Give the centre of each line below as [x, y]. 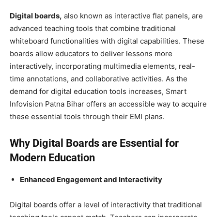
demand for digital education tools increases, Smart [98, 91]
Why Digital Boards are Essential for [94, 143]
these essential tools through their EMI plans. [87, 116]
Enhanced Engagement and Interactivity [91, 179]
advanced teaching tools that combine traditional [93, 28]
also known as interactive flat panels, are [132, 15]
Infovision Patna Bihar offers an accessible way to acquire [108, 104]
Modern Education [52, 157]
